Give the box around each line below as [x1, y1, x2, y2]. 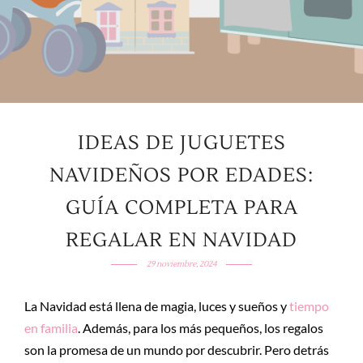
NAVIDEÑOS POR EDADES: [49, 163, 314, 188]
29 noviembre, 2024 [147, 258, 216, 269]
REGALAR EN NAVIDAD [66, 228, 297, 253]
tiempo [289, 298, 329, 314]
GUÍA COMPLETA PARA [65, 195, 298, 220]
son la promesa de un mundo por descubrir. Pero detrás [24, 342, 329, 357]
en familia [24, 320, 78, 335]
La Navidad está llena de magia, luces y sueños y [24, 298, 289, 314]
